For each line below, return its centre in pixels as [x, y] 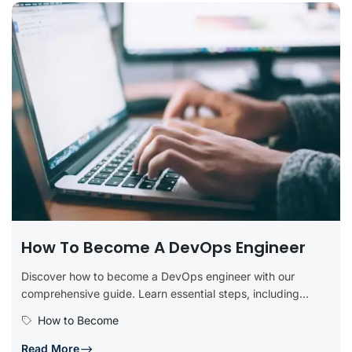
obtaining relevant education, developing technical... [156, 310]
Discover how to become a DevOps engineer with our [158, 276]
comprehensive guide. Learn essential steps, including [160, 293]
